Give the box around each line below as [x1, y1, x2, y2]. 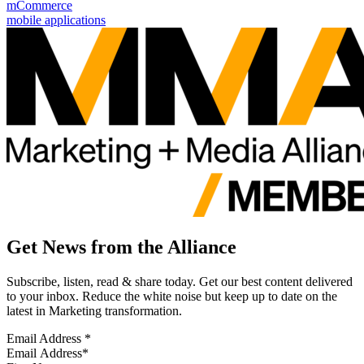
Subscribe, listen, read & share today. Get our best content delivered [6, 275, 353, 289]
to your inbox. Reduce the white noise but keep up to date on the [6, 289, 337, 304]
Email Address [6, 331, 84, 346]
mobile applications [6, 13, 106, 28]
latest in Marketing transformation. [6, 304, 182, 318]
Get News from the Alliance [6, 236, 236, 258]
